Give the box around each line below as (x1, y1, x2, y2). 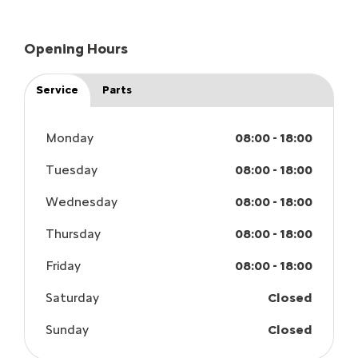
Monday (46, 130, 93, 146)
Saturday (46, 290, 99, 306)
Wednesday (46, 194, 117, 210)
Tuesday (46, 162, 97, 178)
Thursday (46, 226, 101, 242)
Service (36, 83, 78, 97)
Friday (46, 258, 81, 274)
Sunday (46, 322, 89, 338)
